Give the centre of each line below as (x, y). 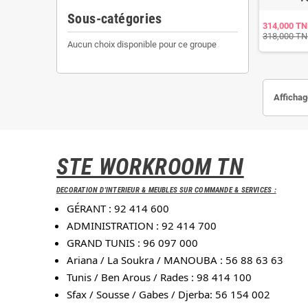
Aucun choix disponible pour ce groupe (142, 44)
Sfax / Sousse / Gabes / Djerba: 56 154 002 (168, 294)
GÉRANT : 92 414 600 (118, 208)
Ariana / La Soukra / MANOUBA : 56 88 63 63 (175, 260)
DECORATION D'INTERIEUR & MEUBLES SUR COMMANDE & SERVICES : (166, 190)
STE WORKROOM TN (150, 167)
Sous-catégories (115, 19)
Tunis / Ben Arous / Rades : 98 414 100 (159, 277)
